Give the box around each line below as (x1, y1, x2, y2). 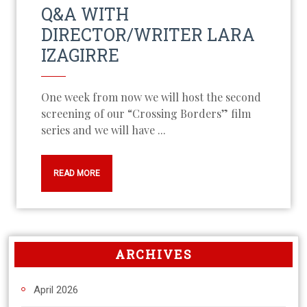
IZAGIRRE (41, 44, 119, 66)
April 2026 (34, 284, 78, 296)
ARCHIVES (114, 246, 193, 262)
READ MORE (53, 169, 100, 178)
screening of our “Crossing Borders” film (41, 106, 251, 121)
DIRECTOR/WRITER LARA (41, 23, 255, 46)
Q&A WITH (41, 3, 129, 25)
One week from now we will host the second (41, 90, 49, 104)
